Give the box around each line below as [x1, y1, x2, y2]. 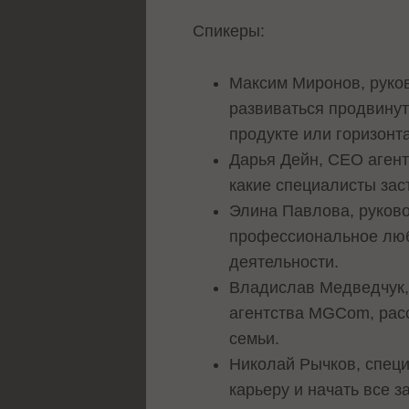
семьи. [229, 329, 280, 348]
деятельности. [229, 252, 340, 271]
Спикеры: [193, 21, 266, 40]
